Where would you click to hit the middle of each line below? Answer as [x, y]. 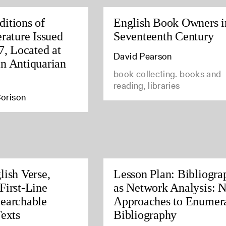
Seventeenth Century [164, 36]
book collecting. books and [167, 74]
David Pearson [143, 56]
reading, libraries [147, 85]
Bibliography [145, 215]
